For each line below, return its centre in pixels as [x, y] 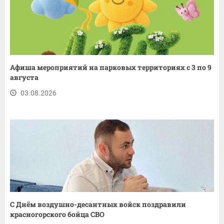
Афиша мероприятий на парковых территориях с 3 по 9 [111, 67]
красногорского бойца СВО [57, 214]
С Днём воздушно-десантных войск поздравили [98, 204]
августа [24, 77]
